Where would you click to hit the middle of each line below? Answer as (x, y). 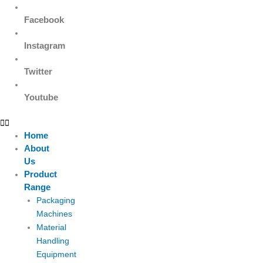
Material (51, 227)
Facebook (44, 20)
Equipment (56, 254)
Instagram (45, 45)
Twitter (38, 71)
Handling (53, 241)
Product (41, 174)
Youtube (41, 97)
